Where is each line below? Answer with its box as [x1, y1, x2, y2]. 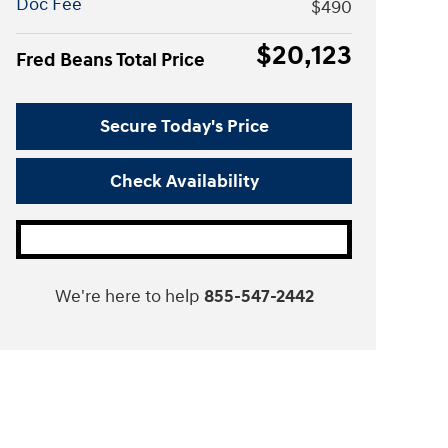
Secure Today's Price [99, 114, 269, 138]
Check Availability [109, 169, 259, 193]
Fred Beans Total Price [16, 49, 205, 72]
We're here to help [54, 285, 200, 309]
